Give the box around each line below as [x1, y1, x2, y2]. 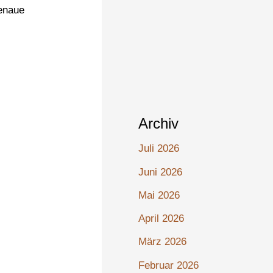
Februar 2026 [138, 259, 199, 271]
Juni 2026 [138, 166, 183, 178]
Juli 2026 [138, 143, 180, 155]
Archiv [138, 115, 179, 132]
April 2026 [138, 213, 185, 225]
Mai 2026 [138, 189, 180, 201]
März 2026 [138, 236, 187, 248]
